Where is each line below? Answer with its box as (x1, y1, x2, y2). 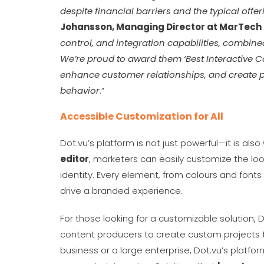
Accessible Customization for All (60, 110, 223, 123)
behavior (60, 84, 100, 97)
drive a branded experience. (60, 184, 187, 197)
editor (60, 153, 89, 165)
